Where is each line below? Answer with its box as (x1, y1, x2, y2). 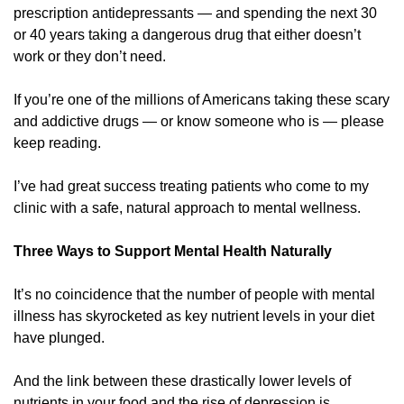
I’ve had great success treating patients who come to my (14, 178, 369, 194)
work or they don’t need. (14, 48, 170, 64)
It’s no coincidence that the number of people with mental (14, 286, 375, 302)
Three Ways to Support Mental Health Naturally (14, 243, 335, 259)
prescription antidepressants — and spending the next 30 (14, 5, 377, 21)
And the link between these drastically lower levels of (14, 372, 351, 389)
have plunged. (14, 329, 108, 345)
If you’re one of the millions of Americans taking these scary (14, 91, 390, 107)
